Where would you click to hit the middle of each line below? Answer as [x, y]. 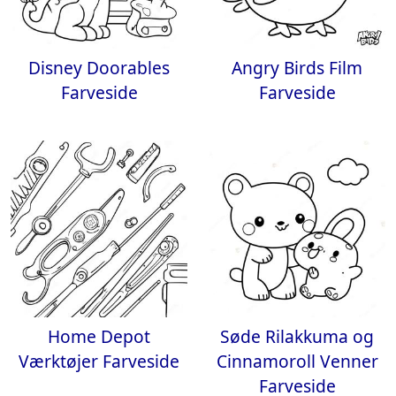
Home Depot [99, 336]
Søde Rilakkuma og [297, 336]
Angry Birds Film [297, 68]
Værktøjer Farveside [99, 361]
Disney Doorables [99, 68]
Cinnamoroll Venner [297, 361]
